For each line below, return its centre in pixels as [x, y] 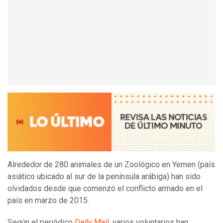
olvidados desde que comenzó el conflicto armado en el [105, 189]
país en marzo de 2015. [48, 201]
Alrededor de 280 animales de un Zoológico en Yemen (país [111, 165]
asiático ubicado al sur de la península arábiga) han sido [104, 177]
